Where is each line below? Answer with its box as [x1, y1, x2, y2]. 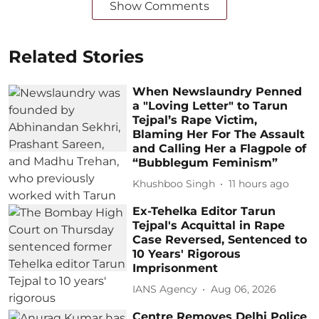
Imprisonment [132, 261, 219, 275]
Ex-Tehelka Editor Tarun [132, 204, 276, 218]
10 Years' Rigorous [132, 246, 241, 261]
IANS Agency [132, 283, 198, 296]
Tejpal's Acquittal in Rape [132, 218, 286, 232]
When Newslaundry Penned [132, 84, 303, 98]
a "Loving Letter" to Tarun [132, 98, 288, 113]
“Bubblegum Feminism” [132, 155, 278, 169]
